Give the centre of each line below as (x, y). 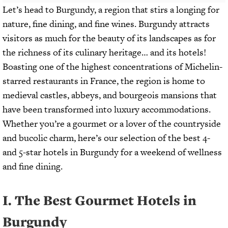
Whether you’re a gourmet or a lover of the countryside (112, 123)
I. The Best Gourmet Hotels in (99, 201)
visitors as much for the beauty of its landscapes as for (109, 38)
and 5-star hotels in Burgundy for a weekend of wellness (112, 152)
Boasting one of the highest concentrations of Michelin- (112, 66)
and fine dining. (33, 166)
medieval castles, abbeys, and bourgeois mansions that (110, 95)
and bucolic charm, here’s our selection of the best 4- (106, 137)
